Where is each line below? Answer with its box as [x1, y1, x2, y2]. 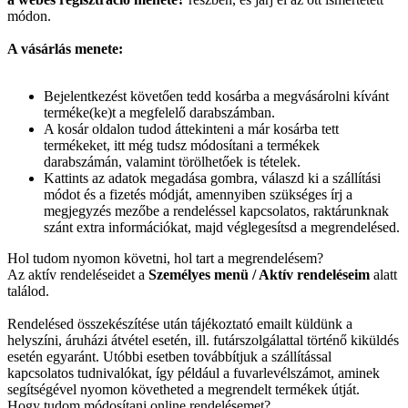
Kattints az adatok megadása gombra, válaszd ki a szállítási [44, 170, 381, 187]
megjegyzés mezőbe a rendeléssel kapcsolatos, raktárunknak [44, 203, 389, 219]
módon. [7, 8, 51, 25]
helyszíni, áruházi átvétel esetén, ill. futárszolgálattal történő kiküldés [7, 332, 399, 349]
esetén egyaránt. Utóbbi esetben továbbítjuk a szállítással [7, 349, 331, 365]
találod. [7, 283, 49, 300]
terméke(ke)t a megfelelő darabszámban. [44, 105, 275, 121]
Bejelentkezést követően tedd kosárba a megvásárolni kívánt [44, 88, 389, 105]
